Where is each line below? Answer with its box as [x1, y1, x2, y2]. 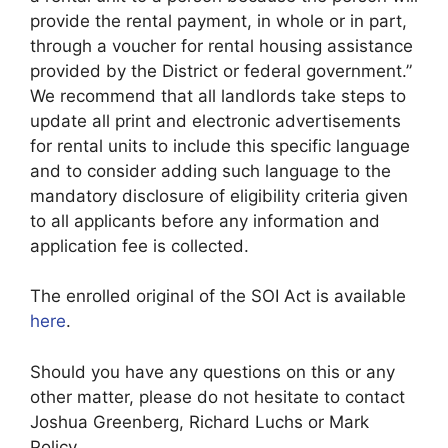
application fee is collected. [30, 235, 249, 256]
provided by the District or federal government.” [30, 60, 412, 81]
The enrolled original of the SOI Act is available [30, 286, 406, 306]
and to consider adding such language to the [30, 160, 391, 181]
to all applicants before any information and [30, 210, 380, 231]
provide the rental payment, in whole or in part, [30, 10, 407, 31]
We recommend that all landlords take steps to [30, 85, 406, 106]
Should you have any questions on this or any [30, 361, 395, 382]
